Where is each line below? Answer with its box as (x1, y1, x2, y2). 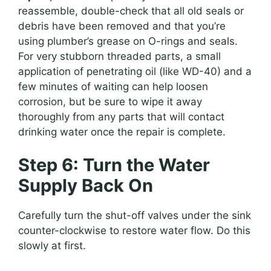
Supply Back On (18, 175, 153, 197)
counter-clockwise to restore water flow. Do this (18, 224, 250, 237)
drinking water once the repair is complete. (18, 125, 226, 138)
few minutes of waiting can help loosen (18, 80, 208, 93)
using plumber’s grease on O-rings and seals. (18, 34, 238, 47)
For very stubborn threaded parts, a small (18, 50, 221, 62)
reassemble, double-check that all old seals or (18, 4, 244, 17)
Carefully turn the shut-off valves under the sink (18, 209, 251, 222)
